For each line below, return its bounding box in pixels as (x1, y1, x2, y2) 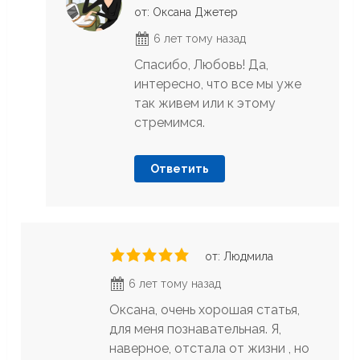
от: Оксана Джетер (133, 6, 238, 19)
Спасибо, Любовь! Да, (133, 57, 268, 73)
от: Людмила (205, 250, 274, 264)
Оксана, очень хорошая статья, (109, 302, 301, 318)
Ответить (149, 162, 209, 176)
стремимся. (133, 115, 205, 131)
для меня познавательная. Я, (109, 321, 282, 337)
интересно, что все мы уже (133, 76, 301, 92)
